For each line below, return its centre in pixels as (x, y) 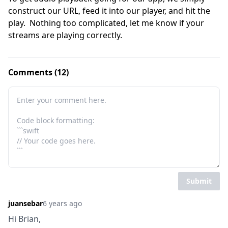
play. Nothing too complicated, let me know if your (106, 23)
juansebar (25, 203)
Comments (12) (38, 72)
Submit (199, 181)
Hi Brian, (24, 219)
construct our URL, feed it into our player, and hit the (109, 11)
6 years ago (62, 203)
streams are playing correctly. (65, 35)
